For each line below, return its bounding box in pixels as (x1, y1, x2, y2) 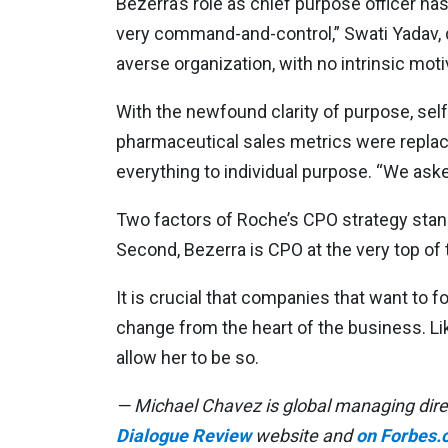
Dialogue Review (115, 425, 251, 446)
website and (250, 425, 356, 446)
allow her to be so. (115, 347, 259, 368)
